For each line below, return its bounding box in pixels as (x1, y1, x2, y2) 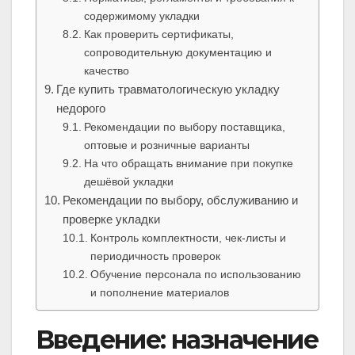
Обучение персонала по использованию (90, 268, 301, 281)
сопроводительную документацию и (83, 46, 272, 59)
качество (83, 64, 129, 78)
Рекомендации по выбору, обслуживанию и (63, 193, 299, 208)
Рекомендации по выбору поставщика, (83, 120, 285, 134)
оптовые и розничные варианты (83, 139, 250, 152)
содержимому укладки (83, 10, 200, 23)
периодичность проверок (90, 250, 220, 263)
